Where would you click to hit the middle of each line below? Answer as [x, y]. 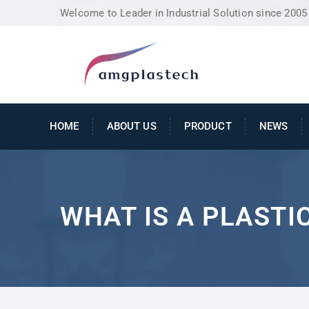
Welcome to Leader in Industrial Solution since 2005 [184, 13]
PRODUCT [208, 126]
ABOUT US [131, 126]
